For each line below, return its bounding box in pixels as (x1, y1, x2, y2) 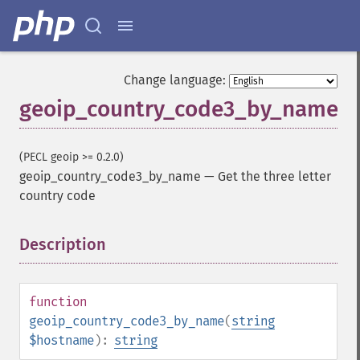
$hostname (29, 333, 94, 348)
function (29, 294, 87, 309)
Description (19, 235, 106, 254)
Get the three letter (218, 169, 331, 184)
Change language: (124, 72, 226, 88)
